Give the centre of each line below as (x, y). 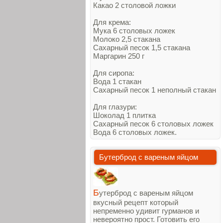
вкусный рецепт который (136, 202)
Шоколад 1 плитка (124, 115)
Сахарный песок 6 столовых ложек (153, 124)
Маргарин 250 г (119, 56)
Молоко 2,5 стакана (127, 39)
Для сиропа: (114, 73)
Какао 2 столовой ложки (134, 5)
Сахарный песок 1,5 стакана (142, 48)
